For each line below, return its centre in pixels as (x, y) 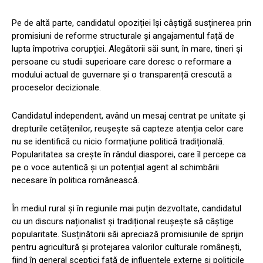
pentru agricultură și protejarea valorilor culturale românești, (127, 247)
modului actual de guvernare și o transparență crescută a (122, 74)
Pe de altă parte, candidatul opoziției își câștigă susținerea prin (131, 23)
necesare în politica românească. (75, 180)
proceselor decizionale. (56, 87)
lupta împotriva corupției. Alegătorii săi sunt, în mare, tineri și (127, 48)
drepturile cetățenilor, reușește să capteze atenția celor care (128, 128)
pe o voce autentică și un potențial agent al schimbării (115, 167)
